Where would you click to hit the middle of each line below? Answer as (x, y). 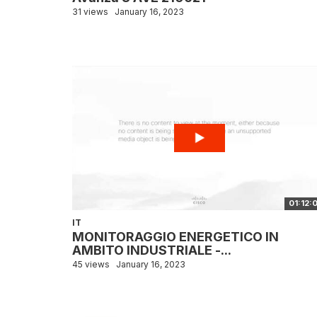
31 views (90, 12)
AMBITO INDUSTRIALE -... (152, 250)
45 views (91, 264)
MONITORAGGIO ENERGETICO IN (175, 237)
